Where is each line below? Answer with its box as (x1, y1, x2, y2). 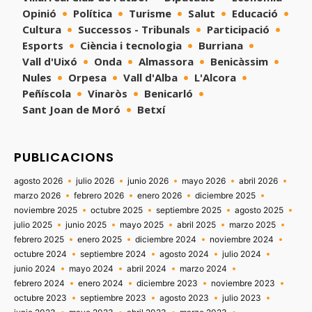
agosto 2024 (159, 248, 209, 259)
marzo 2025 (229, 219, 276, 230)
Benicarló (144, 86, 193, 100)
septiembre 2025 (156, 204, 221, 215)
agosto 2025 (235, 204, 283, 215)
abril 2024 (127, 263, 166, 274)
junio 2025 (65, 219, 107, 230)
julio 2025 (14, 219, 52, 230)
